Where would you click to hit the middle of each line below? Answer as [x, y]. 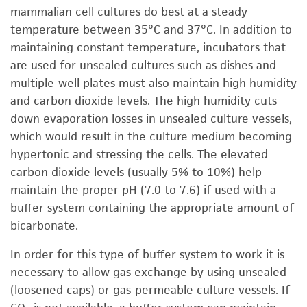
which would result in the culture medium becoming [151, 136]
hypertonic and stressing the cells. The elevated [139, 154]
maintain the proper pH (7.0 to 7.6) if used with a [143, 190]
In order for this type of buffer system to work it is [147, 254]
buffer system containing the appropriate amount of [152, 208]
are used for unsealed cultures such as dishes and [143, 65]
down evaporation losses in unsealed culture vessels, [151, 119]
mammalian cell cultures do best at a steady [129, 12]
